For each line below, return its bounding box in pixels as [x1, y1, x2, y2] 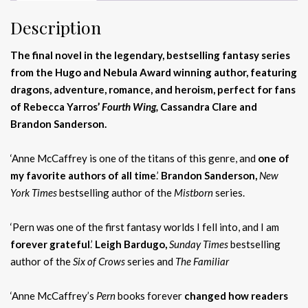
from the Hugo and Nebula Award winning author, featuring [10, 65, 297, 78]
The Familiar [175, 254, 229, 267]
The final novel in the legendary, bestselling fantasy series [10, 48, 290, 61]
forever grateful [10, 237, 90, 250]
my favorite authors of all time [10, 168, 156, 181]
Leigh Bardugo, [95, 237, 167, 250]
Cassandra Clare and [158, 100, 257, 113]
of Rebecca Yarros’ [10, 100, 102, 113]
